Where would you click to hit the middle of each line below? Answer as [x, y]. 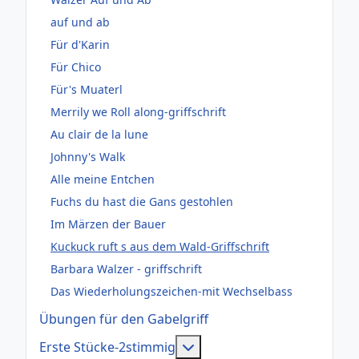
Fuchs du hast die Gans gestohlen [142, 202]
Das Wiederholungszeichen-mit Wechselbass [171, 292]
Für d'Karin [80, 45]
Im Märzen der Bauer [108, 224]
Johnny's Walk [88, 157]
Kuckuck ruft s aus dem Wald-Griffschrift [160, 247]
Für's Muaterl [87, 90]
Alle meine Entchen [103, 179]
